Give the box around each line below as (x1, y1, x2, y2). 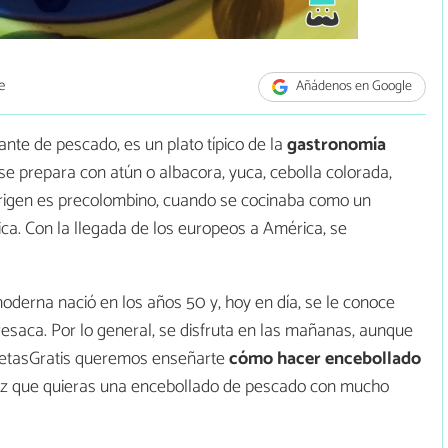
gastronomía (283, 130, 386, 161)
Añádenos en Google (293, 75, 413, 99)
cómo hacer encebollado (229, 344, 421, 375)
